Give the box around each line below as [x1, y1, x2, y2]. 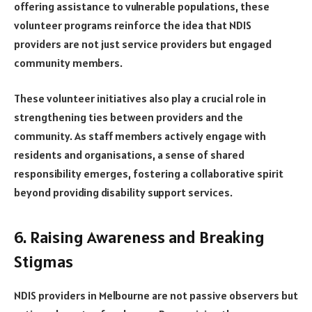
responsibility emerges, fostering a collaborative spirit [14, 166, 283, 181]
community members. [14, 55, 123, 70]
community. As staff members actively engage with [14, 129, 266, 143]
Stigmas [14, 250, 73, 272]
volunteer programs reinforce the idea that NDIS [14, 17, 251, 32]
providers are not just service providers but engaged [14, 36, 272, 51]
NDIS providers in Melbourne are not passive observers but [14, 288, 298, 302]
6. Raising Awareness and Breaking [14, 226, 265, 248]
